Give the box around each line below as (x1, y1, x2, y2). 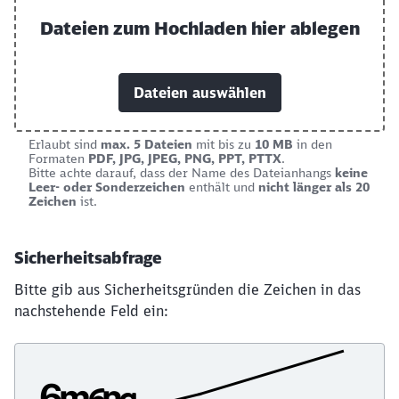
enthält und (185, 178, 258, 195)
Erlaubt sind (28, 135, 101, 152)
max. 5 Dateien (101, 135, 192, 152)
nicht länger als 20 (258, 178, 370, 195)
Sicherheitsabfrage (14, 247, 162, 268)
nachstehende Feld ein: (14, 301, 168, 320)
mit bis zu (192, 135, 255, 152)
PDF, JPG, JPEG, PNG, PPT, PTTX (88, 150, 281, 167)
